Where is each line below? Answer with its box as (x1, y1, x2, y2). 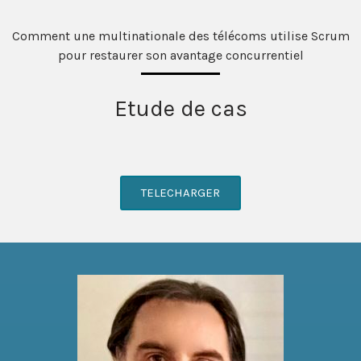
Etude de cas (114, 94, 247, 122)
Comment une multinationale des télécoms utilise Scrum (11, 27, 350, 44)
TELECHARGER (141, 185, 220, 200)
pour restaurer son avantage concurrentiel (57, 47, 304, 63)
